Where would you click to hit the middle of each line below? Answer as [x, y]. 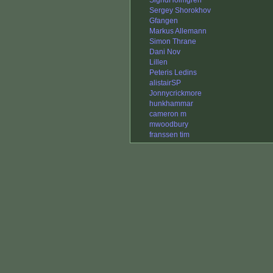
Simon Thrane [173, 42]
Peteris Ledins [173, 73]
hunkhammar [171, 104]
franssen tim [169, 135]
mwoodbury [169, 125]
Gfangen [164, 21]
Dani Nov [165, 52]
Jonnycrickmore [175, 94]
